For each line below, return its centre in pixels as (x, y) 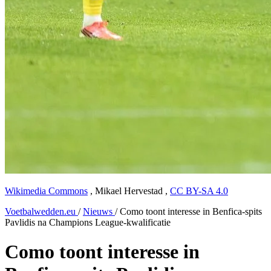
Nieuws (99, 211)
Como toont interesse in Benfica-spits (191, 211)
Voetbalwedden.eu (41, 211)
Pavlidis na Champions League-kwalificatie (88, 222)
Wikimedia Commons (46, 191)
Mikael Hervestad (129, 191)
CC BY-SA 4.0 (199, 191)
